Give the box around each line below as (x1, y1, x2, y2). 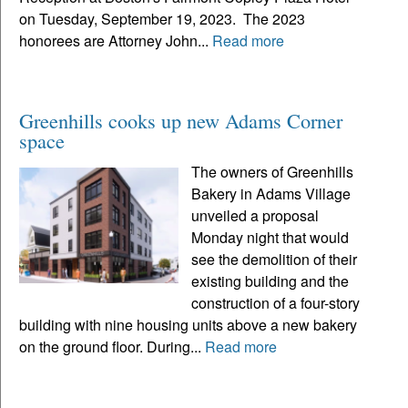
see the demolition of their (191, 249, 358, 270)
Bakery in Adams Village (191, 183, 352, 205)
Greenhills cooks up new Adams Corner (19, 107, 342, 135)
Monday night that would (191, 227, 350, 249)
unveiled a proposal (191, 205, 320, 227)
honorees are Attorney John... (19, 30, 212, 52)
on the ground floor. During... (19, 336, 205, 358)
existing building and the (191, 270, 350, 292)
